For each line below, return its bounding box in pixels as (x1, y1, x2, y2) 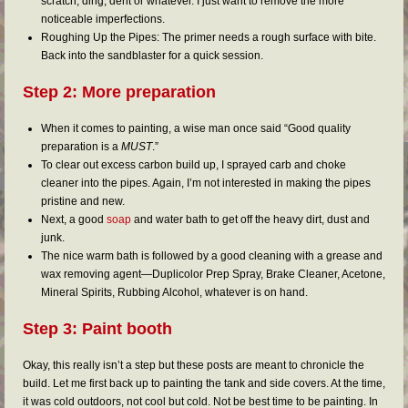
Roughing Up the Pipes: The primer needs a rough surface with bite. (41, 31, 376, 44)
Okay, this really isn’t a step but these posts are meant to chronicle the (23, 359, 364, 372)
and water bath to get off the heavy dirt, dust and (131, 213, 370, 226)
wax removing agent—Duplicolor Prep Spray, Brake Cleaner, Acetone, (41, 268, 385, 280)
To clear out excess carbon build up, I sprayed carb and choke (41, 158, 346, 171)
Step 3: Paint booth (23, 320, 172, 338)
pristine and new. (41, 195, 125, 208)
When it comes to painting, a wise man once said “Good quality (41, 122, 351, 135)
